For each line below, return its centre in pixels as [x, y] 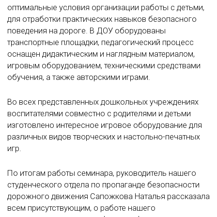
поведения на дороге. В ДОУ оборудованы [86, 31]
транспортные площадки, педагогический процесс [101, 42]
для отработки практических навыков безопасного [102, 19]
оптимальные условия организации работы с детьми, [106, 7]
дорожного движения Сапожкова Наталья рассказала [108, 197]
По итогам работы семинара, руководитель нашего [102, 173]
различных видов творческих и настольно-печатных [104, 137]
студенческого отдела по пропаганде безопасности [103, 185]
